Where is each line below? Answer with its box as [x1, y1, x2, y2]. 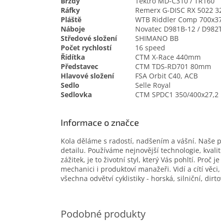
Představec [61, 62, 98, 72]
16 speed [135, 43, 165, 53]
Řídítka [61, 52, 85, 62]
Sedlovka [61, 90, 92, 100]
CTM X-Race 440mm [135, 52, 201, 62]
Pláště [61, 15, 81, 25]
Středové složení [61, 34, 117, 43]
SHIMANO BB [135, 34, 179, 43]
